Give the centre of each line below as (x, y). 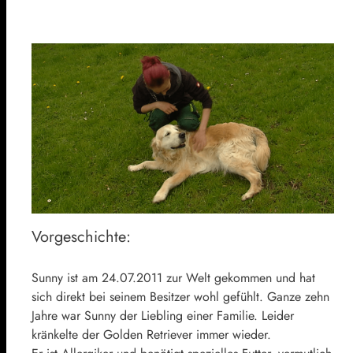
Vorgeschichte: (81, 236)
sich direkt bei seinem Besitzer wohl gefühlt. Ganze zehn (180, 297)
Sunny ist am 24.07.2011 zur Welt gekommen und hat (173, 278)
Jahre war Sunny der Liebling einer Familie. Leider (163, 316)
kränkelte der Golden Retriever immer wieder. (151, 335)
